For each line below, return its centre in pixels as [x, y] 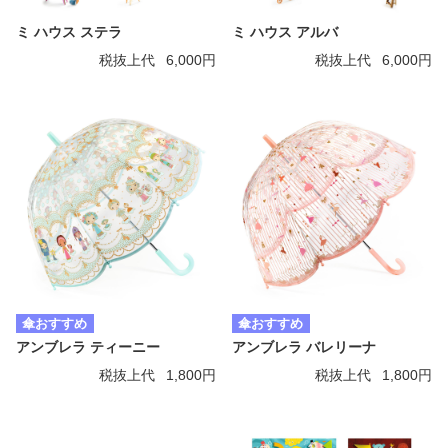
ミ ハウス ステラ [69, 32]
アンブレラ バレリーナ [304, 348]
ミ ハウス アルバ [285, 32]
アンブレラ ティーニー [88, 348]
